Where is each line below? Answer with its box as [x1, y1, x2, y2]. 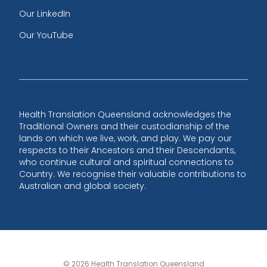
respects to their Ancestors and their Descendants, [19, 144, 235, 156]
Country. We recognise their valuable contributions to [19, 167, 246, 180]
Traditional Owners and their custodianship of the [19, 120, 229, 132]
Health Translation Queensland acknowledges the [19, 108, 231, 120]
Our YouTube [19, 29, 73, 41]
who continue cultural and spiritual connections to [19, 156, 234, 168]
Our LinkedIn [19, 7, 70, 20]
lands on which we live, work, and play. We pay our [19, 132, 232, 144]
